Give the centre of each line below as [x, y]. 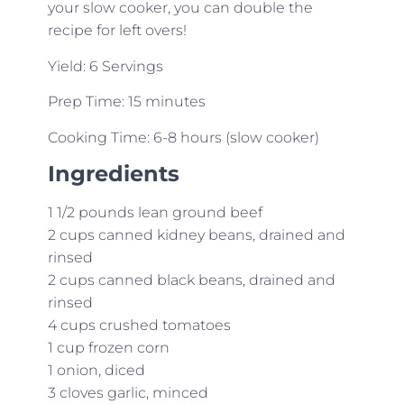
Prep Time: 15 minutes [126, 102]
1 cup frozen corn [108, 347]
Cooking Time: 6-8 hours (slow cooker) [183, 137]
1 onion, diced [96, 370]
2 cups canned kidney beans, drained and [196, 234]
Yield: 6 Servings [105, 66]
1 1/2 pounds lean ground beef [155, 212]
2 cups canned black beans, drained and [191, 280]
